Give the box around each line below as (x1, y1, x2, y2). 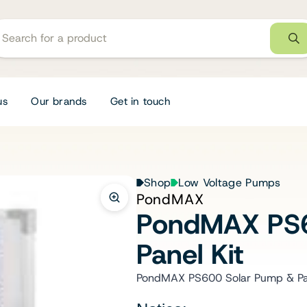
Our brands (31, 94, 88, 108)
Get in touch (110, 94, 171, 108)
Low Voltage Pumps (178, 175, 281, 190)
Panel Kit (136, 236, 243, 273)
